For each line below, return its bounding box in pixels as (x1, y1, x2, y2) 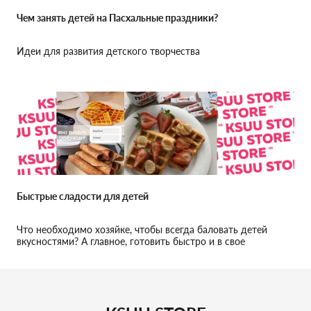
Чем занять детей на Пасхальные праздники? (17, 12, 218, 24)
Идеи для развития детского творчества (17, 45, 200, 57)
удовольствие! (17, 247, 81, 259)
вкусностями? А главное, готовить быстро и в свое (17, 235, 245, 247)
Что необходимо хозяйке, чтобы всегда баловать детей (17, 224, 267, 235)
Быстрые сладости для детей (17, 190, 149, 202)
